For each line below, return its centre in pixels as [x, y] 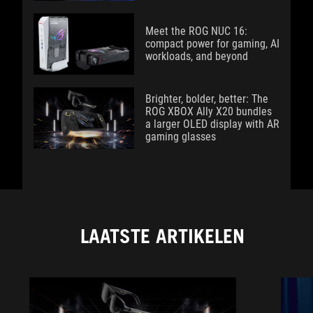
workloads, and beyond [197, 57]
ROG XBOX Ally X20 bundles [209, 112]
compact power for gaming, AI [212, 44]
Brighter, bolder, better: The [207, 99]
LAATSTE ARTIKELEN [162, 236]
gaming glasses [181, 137]
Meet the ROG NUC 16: [196, 31]
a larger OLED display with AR [212, 124]
